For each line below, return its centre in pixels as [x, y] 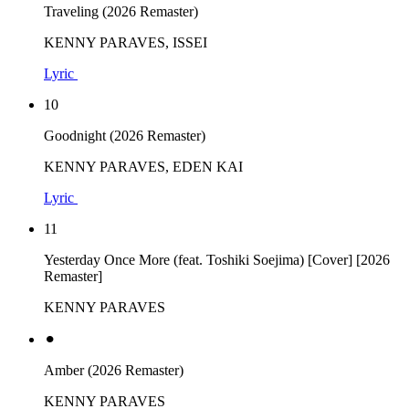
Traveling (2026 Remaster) [121, 11]
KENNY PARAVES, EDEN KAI [143, 166]
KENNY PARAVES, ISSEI [126, 42]
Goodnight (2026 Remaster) [125, 135]
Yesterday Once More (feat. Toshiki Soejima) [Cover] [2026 [217, 259]
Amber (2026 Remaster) [114, 370]
